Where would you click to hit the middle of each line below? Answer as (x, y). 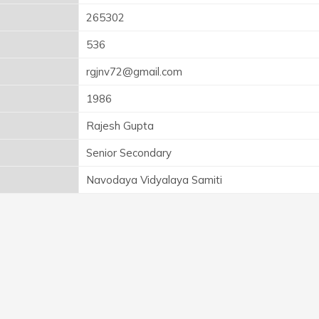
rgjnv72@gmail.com (134, 71)
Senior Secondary (129, 152)
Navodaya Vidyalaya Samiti (154, 179)
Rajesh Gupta (120, 125)
